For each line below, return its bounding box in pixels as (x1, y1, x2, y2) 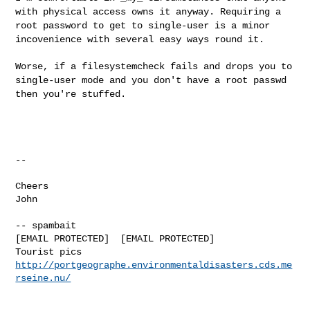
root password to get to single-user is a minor (15, 19, 271, 31)
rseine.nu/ (15, 272, 71, 284)
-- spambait (15, 219, 77, 231)
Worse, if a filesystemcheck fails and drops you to (15, 60, 293, 72)
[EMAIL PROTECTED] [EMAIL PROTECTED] (15, 232, 215, 244)
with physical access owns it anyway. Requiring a (15, 6, 282, 17)
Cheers (15, 180, 49, 192)
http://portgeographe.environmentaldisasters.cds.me (15, 259, 293, 271)
